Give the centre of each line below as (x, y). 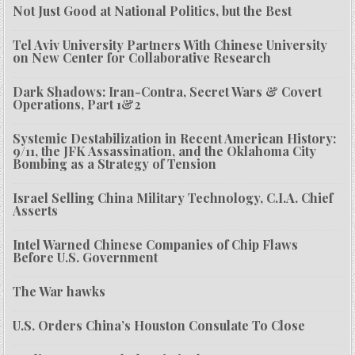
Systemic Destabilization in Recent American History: (175, 139)
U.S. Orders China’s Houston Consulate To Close (159, 326)
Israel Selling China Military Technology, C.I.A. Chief (173, 198)
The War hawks (59, 292)
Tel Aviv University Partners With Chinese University (170, 45)
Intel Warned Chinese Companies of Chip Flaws (156, 245)
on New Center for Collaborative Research (142, 58)
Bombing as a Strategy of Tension (115, 164)
